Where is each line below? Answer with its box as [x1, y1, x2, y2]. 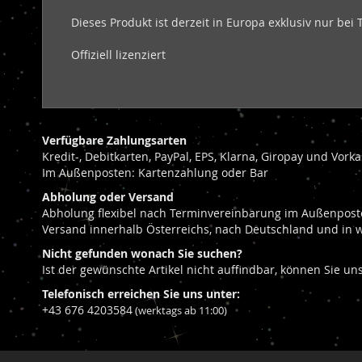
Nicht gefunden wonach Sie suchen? [42, 245, 242, 261]
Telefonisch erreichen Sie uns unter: [42, 285, 240, 301]
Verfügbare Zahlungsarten [42, 132, 187, 148]
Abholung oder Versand [42, 188, 174, 204]
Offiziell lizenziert [71, 46, 166, 62]
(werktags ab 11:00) [133, 303, 227, 318]
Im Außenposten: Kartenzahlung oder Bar [42, 164, 268, 180]
